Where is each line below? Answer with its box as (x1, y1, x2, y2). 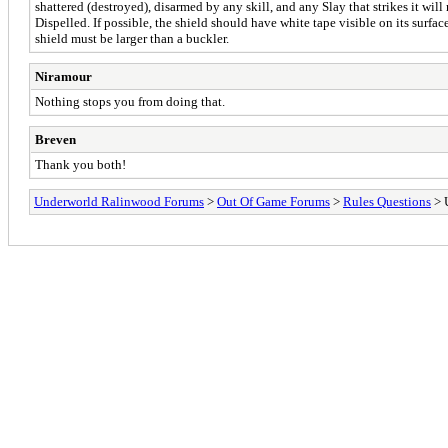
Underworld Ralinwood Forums (34, 193, 204, 209)
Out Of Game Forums (217, 193, 330, 209)
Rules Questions (343, 193, 431, 209)
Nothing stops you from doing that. (35, 93, 225, 109)
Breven (35, 131, 76, 147)
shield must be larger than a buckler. (35, 30, 229, 46)
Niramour (35, 68, 92, 84)
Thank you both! (35, 156, 126, 172)
